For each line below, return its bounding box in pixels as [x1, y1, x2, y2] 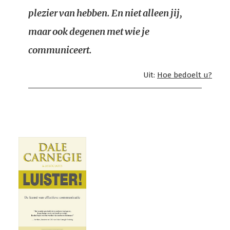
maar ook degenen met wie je [28, 26, 149, 37]
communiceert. [28, 44, 92, 56]
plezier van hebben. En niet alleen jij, [28, 7, 182, 19]
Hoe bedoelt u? [157, 70, 212, 80]
